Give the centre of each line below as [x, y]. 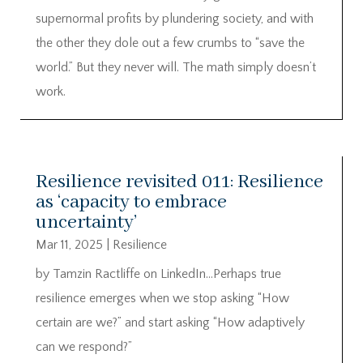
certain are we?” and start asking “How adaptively [170, 323]
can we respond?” [84, 347]
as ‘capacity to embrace [131, 203]
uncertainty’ [86, 223]
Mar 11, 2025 [69, 245]
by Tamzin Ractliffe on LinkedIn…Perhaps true [158, 274]
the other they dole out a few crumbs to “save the [170, 43]
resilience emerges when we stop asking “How [162, 299]
